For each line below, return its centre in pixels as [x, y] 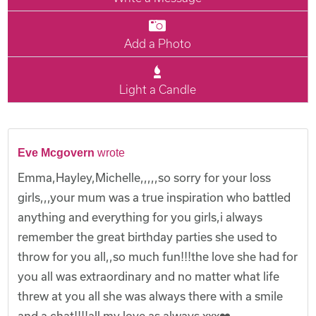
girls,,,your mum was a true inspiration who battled [154, 197]
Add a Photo [157, 43]
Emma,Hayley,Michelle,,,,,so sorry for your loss [145, 177]
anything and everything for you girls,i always [140, 217]
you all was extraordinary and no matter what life [149, 276]
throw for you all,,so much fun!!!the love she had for [158, 256]
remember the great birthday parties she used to [148, 236]
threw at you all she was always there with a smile [151, 296]
